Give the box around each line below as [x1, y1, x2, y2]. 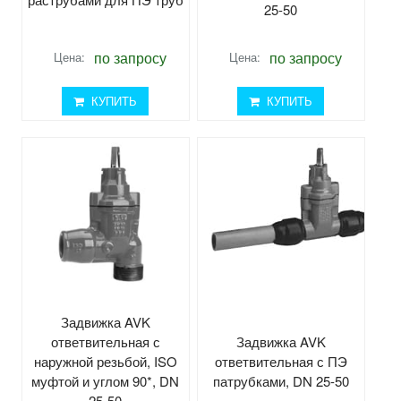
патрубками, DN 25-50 [212, 371, 349, 390]
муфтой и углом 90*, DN [31, 371, 180, 390]
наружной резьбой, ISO [33, 351, 177, 371]
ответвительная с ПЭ [214, 351, 347, 371]
